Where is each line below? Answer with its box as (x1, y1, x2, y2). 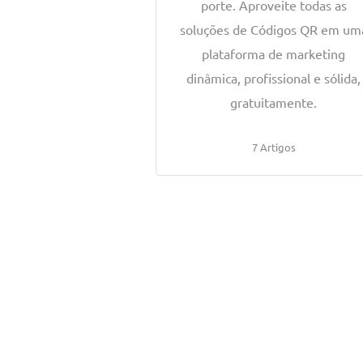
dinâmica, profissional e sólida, (186, 70, 361, 86)
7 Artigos (251, 140, 296, 154)
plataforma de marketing (202, 45, 346, 62)
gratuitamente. (230, 94, 318, 110)
